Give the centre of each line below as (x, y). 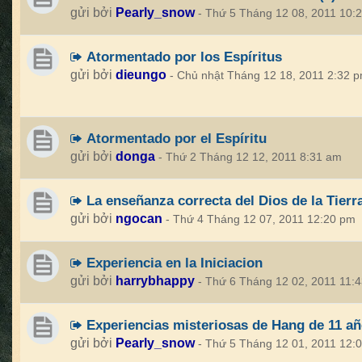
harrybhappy (155, 281)
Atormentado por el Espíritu (175, 138)
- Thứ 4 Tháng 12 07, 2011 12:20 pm (261, 219)
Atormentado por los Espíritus (182, 57)
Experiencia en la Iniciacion (173, 263)
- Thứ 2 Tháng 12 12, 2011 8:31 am (250, 157)
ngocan (139, 219)
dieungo (141, 75)
